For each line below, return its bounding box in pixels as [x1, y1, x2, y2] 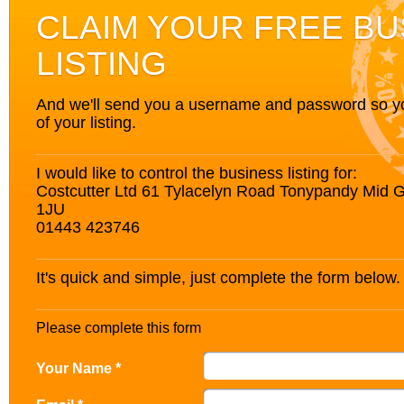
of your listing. [36, 113, 136, 132]
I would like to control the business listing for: [36, 163, 357, 182]
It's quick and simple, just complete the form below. [36, 268, 400, 287]
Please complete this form [36, 320, 201, 335]
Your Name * [36, 360, 121, 376]
